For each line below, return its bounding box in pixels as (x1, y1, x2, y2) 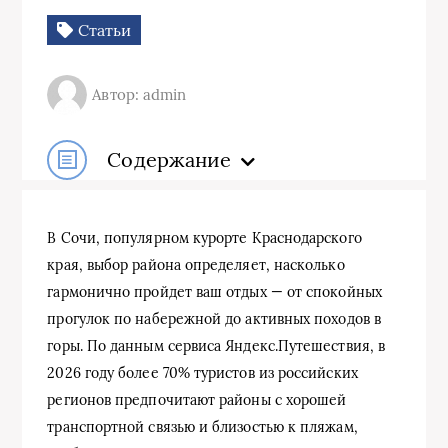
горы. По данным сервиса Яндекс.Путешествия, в (47, 336, 386, 355)
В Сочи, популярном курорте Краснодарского (47, 228, 362, 247)
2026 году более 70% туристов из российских (47, 363, 358, 382)
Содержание (107, 147, 232, 172)
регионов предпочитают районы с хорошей (47, 390, 347, 409)
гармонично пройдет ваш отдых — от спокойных (47, 282, 382, 301)
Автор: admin (92, 85, 187, 104)
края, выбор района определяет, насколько (47, 255, 345, 274)
